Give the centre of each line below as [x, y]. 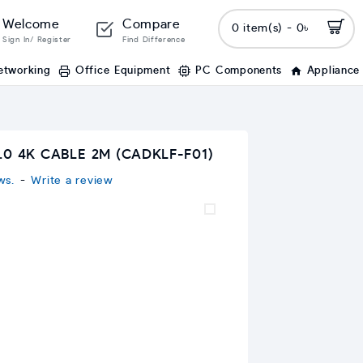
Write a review [72, 181]
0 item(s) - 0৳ [270, 28]
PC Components [239, 71]
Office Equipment [123, 71]
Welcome [31, 24]
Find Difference [154, 40]
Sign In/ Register [37, 40]
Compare [151, 24]
